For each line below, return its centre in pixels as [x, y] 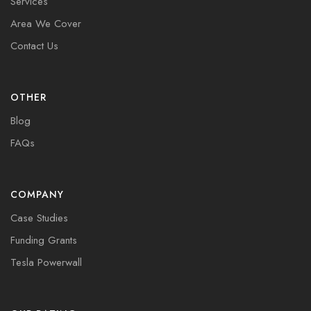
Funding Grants [44, 241]
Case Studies [39, 218]
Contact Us [34, 46]
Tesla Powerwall [46, 263]
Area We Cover [46, 24]
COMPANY [37, 195]
